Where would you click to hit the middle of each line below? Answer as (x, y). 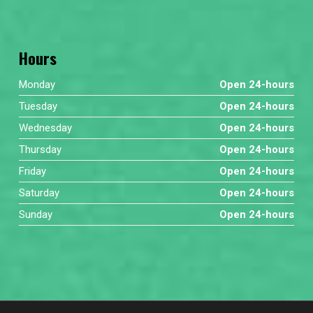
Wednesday (45, 128)
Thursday (40, 149)
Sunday (35, 214)
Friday (32, 171)
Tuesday (38, 106)
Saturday (39, 192)
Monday (37, 84)
